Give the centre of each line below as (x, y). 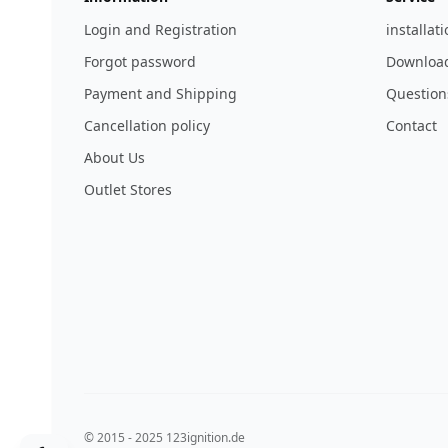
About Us (114, 158)
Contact (411, 126)
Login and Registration (160, 30)
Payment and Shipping (160, 94)
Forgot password (140, 62)
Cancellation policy (147, 126)
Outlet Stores (128, 190)
